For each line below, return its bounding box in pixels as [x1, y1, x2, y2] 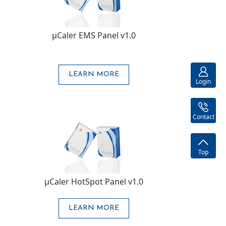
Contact [192, 112, 214, 121]
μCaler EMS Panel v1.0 [51, 30, 136, 41]
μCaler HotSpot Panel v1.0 [44, 176, 143, 187]
